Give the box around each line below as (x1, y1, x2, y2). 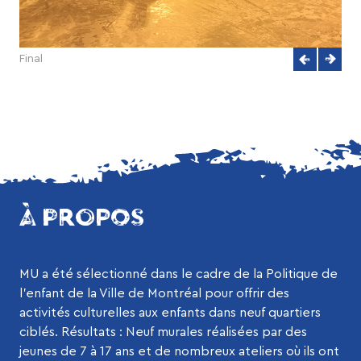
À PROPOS (19, 204, 144, 230)
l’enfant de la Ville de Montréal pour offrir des (19, 286, 289, 300)
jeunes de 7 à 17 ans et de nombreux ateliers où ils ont (19, 344, 339, 358)
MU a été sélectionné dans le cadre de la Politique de (19, 267, 338, 280)
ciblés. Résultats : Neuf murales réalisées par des (19, 325, 307, 338)
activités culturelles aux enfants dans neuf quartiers (19, 305, 321, 319)
